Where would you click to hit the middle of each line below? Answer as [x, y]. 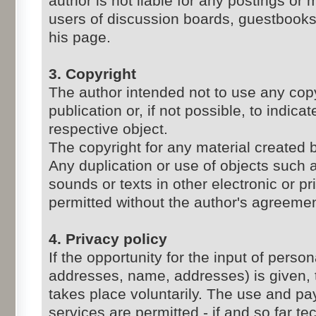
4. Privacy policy [108, 239]
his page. [80, 37]
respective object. [108, 129]
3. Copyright [92, 74]
